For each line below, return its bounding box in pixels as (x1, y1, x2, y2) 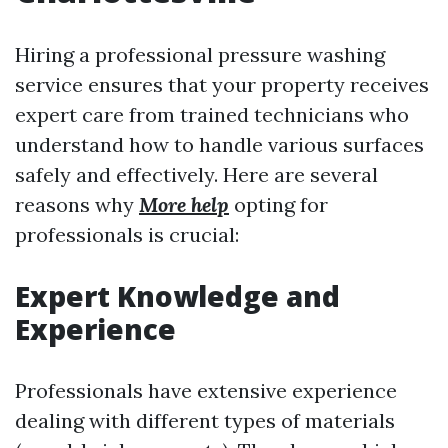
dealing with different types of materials (15, 408, 395, 434)
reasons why (15, 192, 139, 218)
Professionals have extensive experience (15, 378, 397, 404)
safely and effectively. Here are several (15, 162, 378, 188)
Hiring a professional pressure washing (15, 42, 385, 68)
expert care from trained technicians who (15, 102, 409, 128)
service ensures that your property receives (15, 72, 429, 98)
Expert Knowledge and (15, 277, 340, 316)
